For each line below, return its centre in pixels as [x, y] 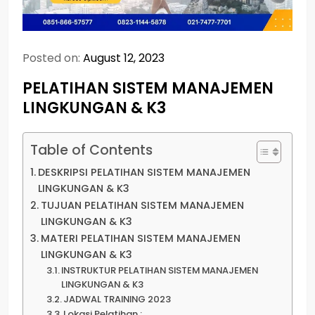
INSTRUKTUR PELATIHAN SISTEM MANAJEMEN [160, 270]
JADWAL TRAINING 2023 [117, 299]
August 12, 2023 [124, 58]
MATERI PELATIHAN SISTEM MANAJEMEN [140, 238]
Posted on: [53, 58]
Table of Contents [91, 150]
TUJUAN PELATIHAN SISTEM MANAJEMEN [142, 205]
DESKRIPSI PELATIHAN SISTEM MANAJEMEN [144, 172]
